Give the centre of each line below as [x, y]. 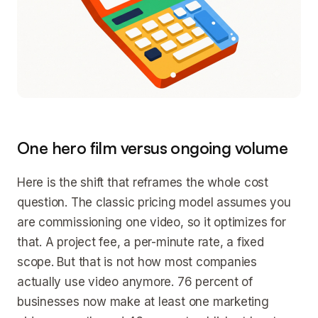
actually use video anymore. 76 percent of [135, 282]
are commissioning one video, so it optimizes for [152, 222]
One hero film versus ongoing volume [152, 148]
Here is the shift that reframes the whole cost [143, 182]
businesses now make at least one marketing [143, 302]
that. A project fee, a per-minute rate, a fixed [141, 242]
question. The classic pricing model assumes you [154, 202]
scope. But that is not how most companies [137, 262]
